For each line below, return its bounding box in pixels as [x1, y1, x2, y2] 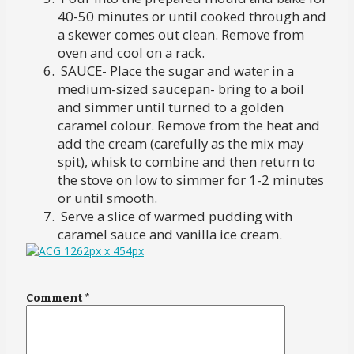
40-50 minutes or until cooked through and [57, 6, 326, 25]
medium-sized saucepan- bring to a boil [57, 79, 304, 98]
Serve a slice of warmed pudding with [57, 206, 292, 225]
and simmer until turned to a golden [57, 97, 284, 116]
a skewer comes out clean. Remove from [57, 24, 304, 43]
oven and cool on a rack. [57, 43, 208, 62]
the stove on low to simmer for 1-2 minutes [57, 170, 324, 189]
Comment [25, 291, 85, 305]
